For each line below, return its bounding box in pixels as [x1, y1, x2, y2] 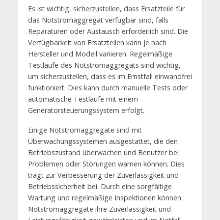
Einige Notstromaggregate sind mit [27, 125, 142, 135]
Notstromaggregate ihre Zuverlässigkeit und [27, 204, 171, 214]
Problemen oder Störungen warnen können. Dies [27, 159, 185, 169]
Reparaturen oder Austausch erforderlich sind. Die [27, 26, 188, 36]
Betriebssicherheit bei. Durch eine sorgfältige [27, 182, 172, 192]
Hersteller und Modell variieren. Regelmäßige [27, 49, 172, 58]
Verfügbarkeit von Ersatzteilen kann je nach [27, 37, 166, 47]
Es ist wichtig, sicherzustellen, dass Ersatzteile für [27, 3, 185, 13]
